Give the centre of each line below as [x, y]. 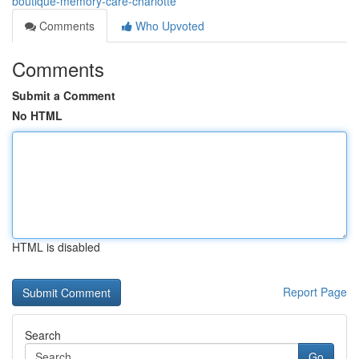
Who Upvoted [168, 26]
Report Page [315, 292]
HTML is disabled [56, 247]
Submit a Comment [64, 95]
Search [43, 335]
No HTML [37, 115]
